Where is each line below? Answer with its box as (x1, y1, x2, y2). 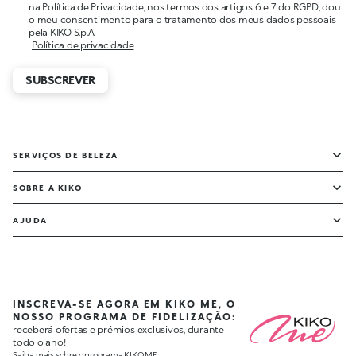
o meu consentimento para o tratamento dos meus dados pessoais (29, 14, 336, 26)
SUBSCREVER (25, 73, 95, 87)
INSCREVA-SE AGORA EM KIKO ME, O (13, 298, 236, 311)
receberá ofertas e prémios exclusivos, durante (13, 323, 224, 336)
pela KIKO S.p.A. (29, 26, 96, 39)
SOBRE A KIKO (13, 183, 83, 193)
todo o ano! (13, 336, 66, 349)
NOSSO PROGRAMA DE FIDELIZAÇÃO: (13, 311, 236, 323)
